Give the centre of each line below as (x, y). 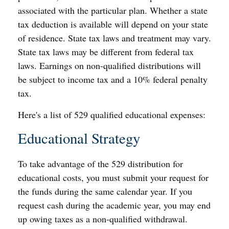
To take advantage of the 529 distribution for (100, 164)
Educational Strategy (79, 138)
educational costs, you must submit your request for (113, 177)
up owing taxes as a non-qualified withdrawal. (103, 219)
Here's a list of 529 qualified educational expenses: (112, 114)
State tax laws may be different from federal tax (106, 52)
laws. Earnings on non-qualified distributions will (109, 65)
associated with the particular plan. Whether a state (113, 10)
